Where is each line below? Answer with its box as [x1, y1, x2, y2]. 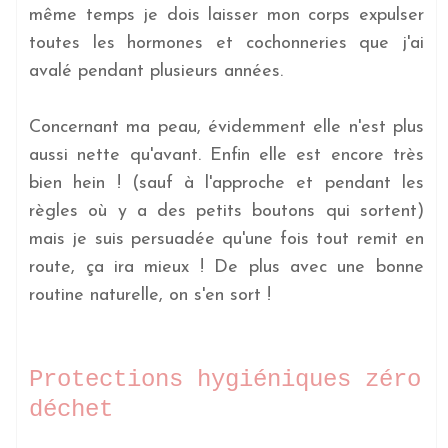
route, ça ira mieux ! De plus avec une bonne [29, 257, 424, 277]
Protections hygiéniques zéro [29, 365, 422, 393]
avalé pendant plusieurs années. [29, 61, 284, 81]
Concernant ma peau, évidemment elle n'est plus [29, 117, 424, 137]
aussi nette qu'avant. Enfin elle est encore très [29, 145, 424, 165]
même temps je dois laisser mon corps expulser [29, 5, 424, 25]
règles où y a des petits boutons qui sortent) [29, 201, 424, 221]
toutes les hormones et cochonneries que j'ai [29, 33, 424, 53]
